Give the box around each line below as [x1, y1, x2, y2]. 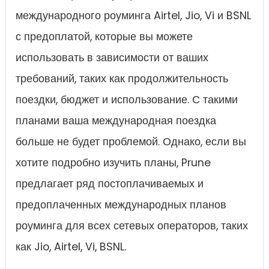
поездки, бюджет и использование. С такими [16, 92, 238, 107]
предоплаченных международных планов [16, 198, 226, 213]
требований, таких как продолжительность [16, 71, 228, 86]
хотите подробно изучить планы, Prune [16, 156, 211, 171]
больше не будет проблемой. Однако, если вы [16, 134, 246, 150]
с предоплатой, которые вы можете [16, 29, 193, 44]
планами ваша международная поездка [16, 113, 216, 128]
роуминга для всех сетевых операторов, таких [16, 219, 248, 234]
